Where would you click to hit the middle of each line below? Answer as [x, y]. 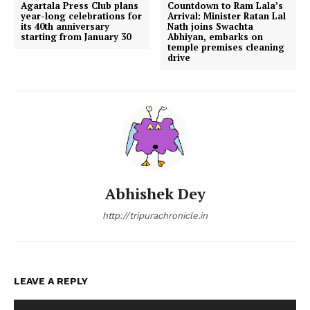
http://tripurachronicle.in [155, 215]
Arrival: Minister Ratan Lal [227, 16]
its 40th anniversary [65, 26]
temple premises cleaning [226, 47]
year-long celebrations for [81, 16]
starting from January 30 [76, 36]
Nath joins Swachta [211, 26]
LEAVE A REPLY [51, 281]
